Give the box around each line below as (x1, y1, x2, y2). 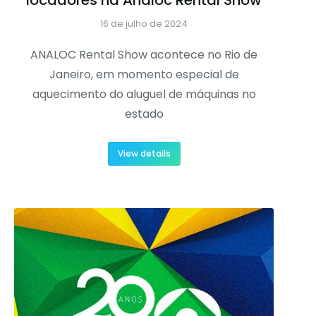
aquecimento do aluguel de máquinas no (32, 85, 256, 102)
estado (124, 105, 164, 122)
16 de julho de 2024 (100, 16, 188, 30)
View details (117, 147, 171, 159)
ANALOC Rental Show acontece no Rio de (30, 46, 257, 63)
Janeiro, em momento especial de (49, 66, 239, 83)
